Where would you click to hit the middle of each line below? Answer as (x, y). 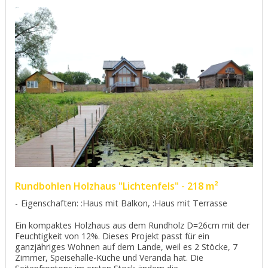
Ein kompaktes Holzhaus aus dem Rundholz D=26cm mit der (132, 225)
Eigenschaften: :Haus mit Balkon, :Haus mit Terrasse (124, 203)
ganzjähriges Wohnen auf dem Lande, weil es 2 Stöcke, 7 (126, 246)
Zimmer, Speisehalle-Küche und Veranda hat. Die (109, 257)
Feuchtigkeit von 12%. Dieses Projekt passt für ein (112, 236)
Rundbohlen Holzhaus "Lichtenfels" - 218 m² (117, 186)
